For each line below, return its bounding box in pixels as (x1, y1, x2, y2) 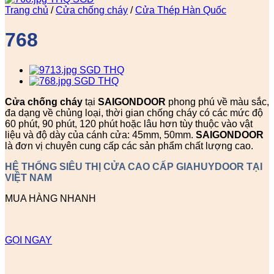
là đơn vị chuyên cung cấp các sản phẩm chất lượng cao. (5, 140, 253, 151)
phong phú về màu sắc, (166, 96, 269, 107)
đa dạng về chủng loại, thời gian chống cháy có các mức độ (5, 107, 263, 118)
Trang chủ (5, 5, 48, 15)
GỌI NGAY (5, 234, 52, 245)
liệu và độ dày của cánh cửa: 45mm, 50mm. (5, 129, 196, 140)
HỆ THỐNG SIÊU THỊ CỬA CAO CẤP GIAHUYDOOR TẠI (5, 161, 262, 172)
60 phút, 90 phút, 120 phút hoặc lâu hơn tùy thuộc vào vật (5, 118, 253, 129)
